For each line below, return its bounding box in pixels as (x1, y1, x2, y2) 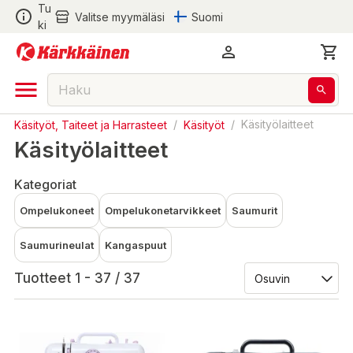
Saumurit (232, 204, 277, 217)
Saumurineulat (20, 239, 94, 251)
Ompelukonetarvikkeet (105, 204, 221, 217)
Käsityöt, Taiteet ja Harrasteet (14, 117, 167, 131)
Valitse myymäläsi (74, 9, 165, 24)
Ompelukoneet (20, 204, 94, 217)
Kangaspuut (105, 239, 166, 251)
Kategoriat (14, 176, 76, 192)
